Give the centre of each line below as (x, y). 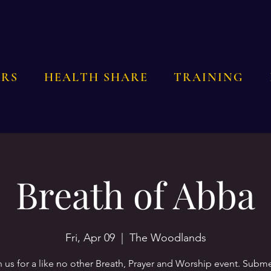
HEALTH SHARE (96, 78)
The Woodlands (168, 238)
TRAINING (209, 78)
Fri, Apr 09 (90, 238)
